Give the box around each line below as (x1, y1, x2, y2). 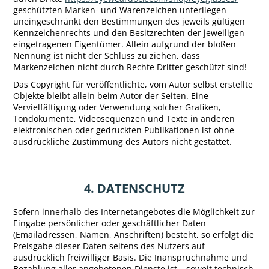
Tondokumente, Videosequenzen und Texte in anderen (13, 113, 235, 125)
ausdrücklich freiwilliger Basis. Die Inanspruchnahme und (13, 252, 248, 264)
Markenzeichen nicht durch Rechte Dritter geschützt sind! (13, 61, 250, 73)
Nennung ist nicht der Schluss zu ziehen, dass (13, 50, 201, 62)
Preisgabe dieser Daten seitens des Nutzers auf (13, 240, 205, 252)
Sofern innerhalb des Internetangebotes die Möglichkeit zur (13, 206, 255, 218)
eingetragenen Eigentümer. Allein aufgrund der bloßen (13, 38, 237, 50)
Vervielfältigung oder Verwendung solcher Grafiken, (13, 101, 222, 113)
